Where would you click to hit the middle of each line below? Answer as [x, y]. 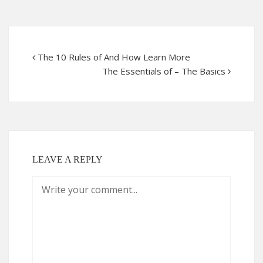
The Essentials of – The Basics [164, 71]
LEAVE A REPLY [68, 159]
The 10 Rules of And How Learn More [114, 57]
